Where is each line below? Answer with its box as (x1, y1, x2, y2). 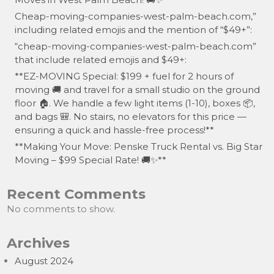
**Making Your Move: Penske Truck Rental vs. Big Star (15, 141, 263, 152)
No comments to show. (7, 203, 116, 215)
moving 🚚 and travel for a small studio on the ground (15, 84, 261, 95)
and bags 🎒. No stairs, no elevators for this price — (15, 111, 247, 122)
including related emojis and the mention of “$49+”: (15, 24, 253, 35)
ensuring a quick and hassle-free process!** (15, 124, 215, 136)
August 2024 (15, 255, 74, 267)
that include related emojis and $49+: (15, 54, 187, 65)
